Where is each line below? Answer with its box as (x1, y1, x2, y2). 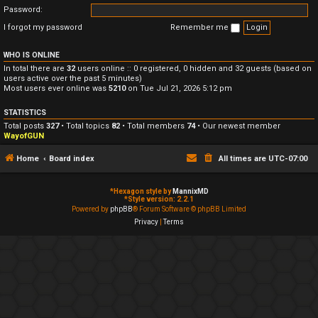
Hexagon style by (113, 187, 172, 195)
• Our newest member (195, 121, 280, 131)
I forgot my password (4, 22, 82, 32)
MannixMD (172, 187, 209, 195)
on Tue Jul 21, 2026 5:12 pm (126, 83, 232, 93)
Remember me (170, 22, 231, 32)
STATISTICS (4, 107, 46, 117)
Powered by (72, 205, 110, 213)
